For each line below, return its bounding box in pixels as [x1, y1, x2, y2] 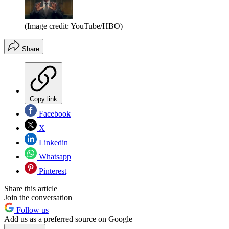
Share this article [4, 184, 57, 193]
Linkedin [37, 138, 68, 147]
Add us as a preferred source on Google [4, 215, 132, 224]
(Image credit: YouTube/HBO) [25, 21, 123, 31]
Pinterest [37, 167, 66, 176]
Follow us [14, 205, 49, 215]
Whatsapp [37, 152, 71, 162]
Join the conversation [4, 193, 72, 202]
